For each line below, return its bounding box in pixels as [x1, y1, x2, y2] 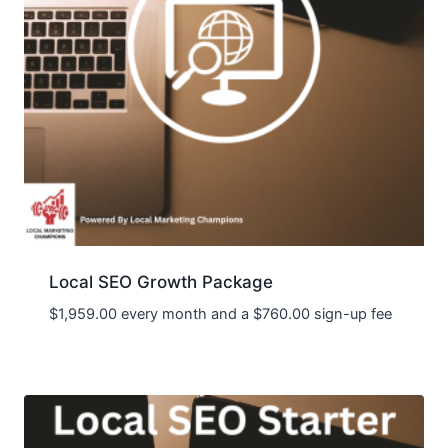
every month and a [116, 305, 253, 324]
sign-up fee [309, 305, 392, 324]
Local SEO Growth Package [48, 272, 273, 293]
